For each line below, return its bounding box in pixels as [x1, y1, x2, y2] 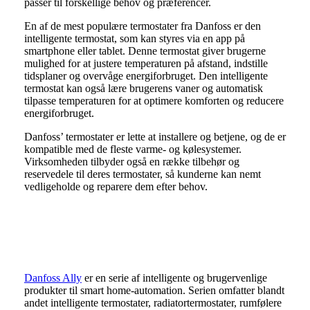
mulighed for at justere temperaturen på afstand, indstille [24, 57, 268, 70]
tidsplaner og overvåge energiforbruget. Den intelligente [24, 70, 268, 82]
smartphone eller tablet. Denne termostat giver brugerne [24, 45, 266, 57]
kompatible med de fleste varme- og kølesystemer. [24, 143, 241, 156]
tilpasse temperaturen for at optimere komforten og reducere [24, 95, 284, 107]
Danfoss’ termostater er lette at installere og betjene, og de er [24, 131, 286, 143]
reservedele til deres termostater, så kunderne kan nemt [24, 168, 261, 181]
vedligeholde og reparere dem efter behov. [24, 181, 208, 193]
